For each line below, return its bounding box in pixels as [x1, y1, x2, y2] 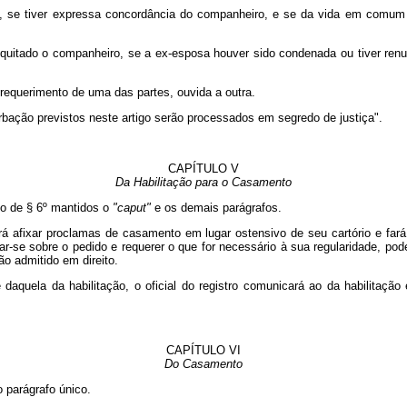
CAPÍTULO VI [166, 343, 241, 358]
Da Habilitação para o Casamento [115, 175, 292, 190]
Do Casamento [164, 357, 243, 372]
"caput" [113, 201, 154, 215]
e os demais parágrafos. [154, 201, 282, 215]
